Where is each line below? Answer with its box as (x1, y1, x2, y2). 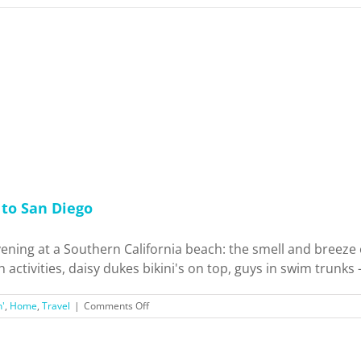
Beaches (148, 342, 187, 355)
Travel (42, 299, 70, 313)
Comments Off (84, 299, 149, 313)
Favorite (148, 327, 185, 341)
